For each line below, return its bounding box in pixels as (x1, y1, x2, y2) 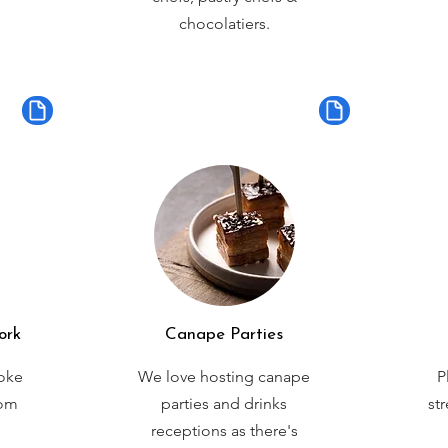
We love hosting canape (138, 367, 310, 386)
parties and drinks (161, 394, 287, 413)
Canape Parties (165, 326, 283, 343)
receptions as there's (150, 421, 298, 440)
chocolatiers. (178, 14, 270, 33)
